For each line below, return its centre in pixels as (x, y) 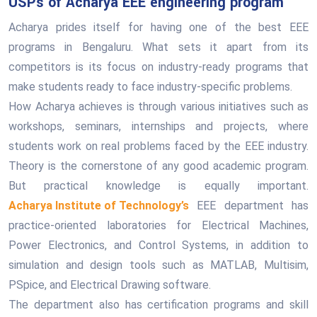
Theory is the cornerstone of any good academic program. (158, 166)
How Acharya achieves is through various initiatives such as (158, 106)
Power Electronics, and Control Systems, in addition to (158, 245)
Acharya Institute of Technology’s (99, 206)
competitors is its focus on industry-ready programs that (158, 67)
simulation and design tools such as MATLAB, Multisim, (158, 265)
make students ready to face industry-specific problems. (150, 87)
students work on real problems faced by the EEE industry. (158, 146)
